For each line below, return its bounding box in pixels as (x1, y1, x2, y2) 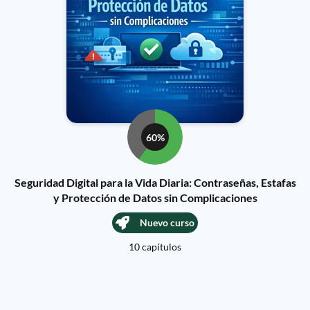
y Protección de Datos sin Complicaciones (53, 191, 257, 204)
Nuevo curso (140, 217, 194, 228)
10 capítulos (129, 241, 181, 253)
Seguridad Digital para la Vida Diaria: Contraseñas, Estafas (14, 176, 296, 189)
